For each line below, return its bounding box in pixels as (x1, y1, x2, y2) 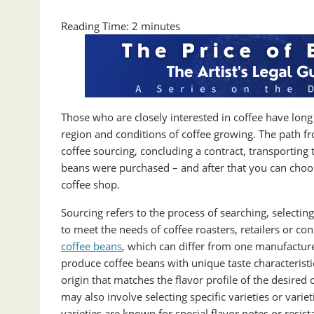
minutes (141, 19, 180, 34)
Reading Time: (61, 19, 132, 34)
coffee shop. (61, 177, 120, 192)
